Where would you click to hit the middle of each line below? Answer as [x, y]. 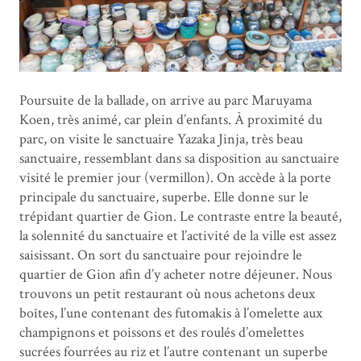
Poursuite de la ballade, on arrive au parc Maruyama [166, 101]
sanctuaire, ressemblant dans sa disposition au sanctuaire [179, 159]
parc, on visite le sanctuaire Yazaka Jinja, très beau [161, 139]
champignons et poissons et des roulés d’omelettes [162, 333]
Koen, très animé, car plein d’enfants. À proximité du [171, 120]
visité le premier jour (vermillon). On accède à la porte [175, 178]
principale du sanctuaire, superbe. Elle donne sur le [164, 197]
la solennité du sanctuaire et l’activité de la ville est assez [178, 236]
